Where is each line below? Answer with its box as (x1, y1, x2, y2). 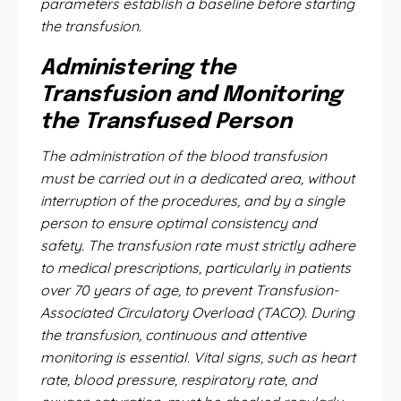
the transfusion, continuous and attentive (40, 326, 306, 344)
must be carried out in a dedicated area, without (40, 169, 354, 187)
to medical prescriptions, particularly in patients (40, 259, 351, 277)
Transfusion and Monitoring (40, 84, 342, 107)
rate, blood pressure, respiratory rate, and (40, 371, 317, 388)
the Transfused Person (40, 111, 292, 133)
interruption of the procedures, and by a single (40, 192, 345, 209)
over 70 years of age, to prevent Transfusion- (40, 281, 338, 299)
